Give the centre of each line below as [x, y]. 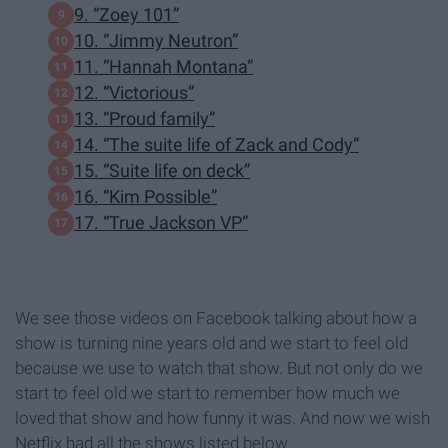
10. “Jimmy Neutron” [156, 41]
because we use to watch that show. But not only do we [219, 367]
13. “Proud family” [144, 119]
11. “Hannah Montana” [163, 67]
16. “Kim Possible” [145, 197]
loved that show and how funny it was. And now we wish [222, 417]
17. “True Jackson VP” [161, 223]
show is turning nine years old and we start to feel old [211, 342]
